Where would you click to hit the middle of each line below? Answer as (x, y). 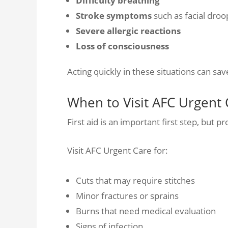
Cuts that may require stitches (136, 180)
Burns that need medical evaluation (147, 211)
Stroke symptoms (114, 16)
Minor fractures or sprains (128, 196)
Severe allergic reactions (129, 31)
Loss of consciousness (123, 46)
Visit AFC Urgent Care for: (118, 150)
